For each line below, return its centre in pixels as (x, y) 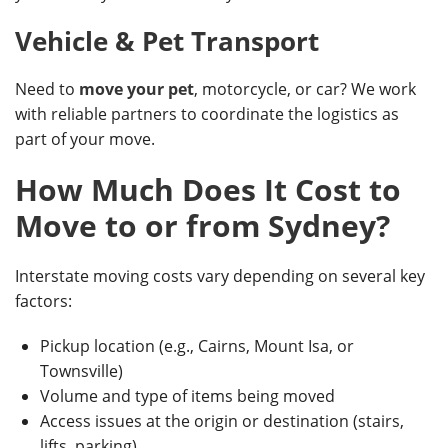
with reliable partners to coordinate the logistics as (207, 114)
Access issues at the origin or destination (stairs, (222, 421)
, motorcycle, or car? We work (305, 89)
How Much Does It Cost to (208, 189)
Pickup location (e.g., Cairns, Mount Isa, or (197, 346)
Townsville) (81, 371)
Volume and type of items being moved (187, 396)
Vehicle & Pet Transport (167, 41)
